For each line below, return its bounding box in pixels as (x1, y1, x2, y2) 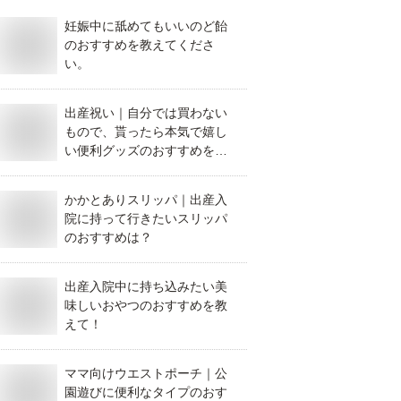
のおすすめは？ (64, 230, 152, 244)
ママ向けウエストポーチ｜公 (64, 366, 227, 380)
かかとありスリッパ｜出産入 (64, 192, 227, 207)
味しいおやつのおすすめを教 (64, 298, 227, 312)
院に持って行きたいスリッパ (64, 211, 227, 226)
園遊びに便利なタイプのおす (64, 385, 227, 399)
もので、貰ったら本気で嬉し (64, 124, 227, 139)
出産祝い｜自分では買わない (64, 106, 227, 120)
